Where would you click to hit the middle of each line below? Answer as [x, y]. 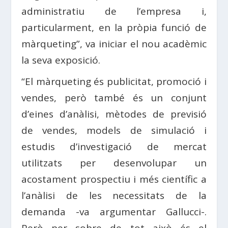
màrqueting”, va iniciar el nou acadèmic [114, 44]
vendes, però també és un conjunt [114, 98]
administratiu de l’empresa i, [114, 11]
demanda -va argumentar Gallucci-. [114, 212]
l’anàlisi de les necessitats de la [114, 196]
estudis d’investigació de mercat [114, 147]
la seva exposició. [61, 60]
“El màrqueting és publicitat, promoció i [114, 82]
